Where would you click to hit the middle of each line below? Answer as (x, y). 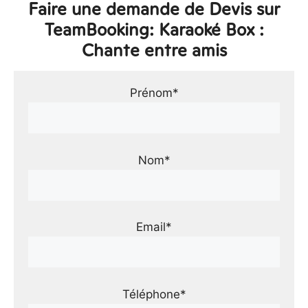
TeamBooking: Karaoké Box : (154, 30)
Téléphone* (154, 294)
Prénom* (154, 93)
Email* (154, 227)
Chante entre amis (154, 50)
